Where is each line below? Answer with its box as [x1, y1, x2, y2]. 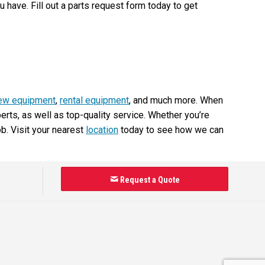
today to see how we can [118, 124, 224, 135]
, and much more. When [129, 94, 223, 106]
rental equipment [60, 94, 129, 106]
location [86, 124, 118, 135]
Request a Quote [118, 174, 180, 185]
